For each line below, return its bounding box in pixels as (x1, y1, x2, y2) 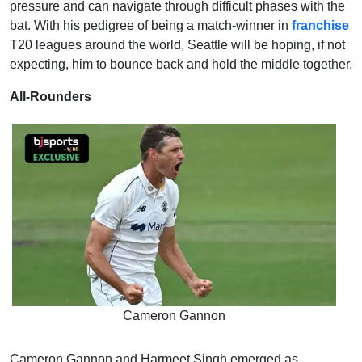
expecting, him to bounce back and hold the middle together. (10, 57, 352, 72)
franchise (292, 19, 349, 33)
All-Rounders (10, 90, 95, 104)
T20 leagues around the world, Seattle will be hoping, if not (10, 38, 345, 53)
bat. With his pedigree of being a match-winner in (10, 19, 292, 33)
